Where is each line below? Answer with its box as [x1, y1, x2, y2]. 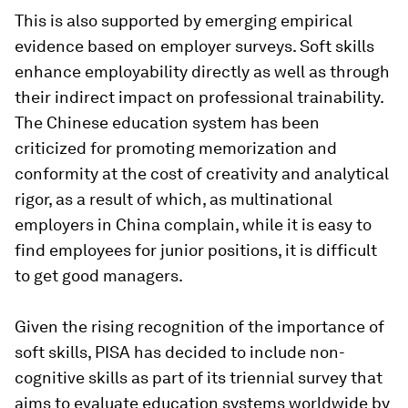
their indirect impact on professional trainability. [15, 87, 383, 107]
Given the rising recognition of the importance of [15, 317, 384, 337]
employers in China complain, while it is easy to [15, 215, 372, 235]
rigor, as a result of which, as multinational [15, 189, 332, 209]
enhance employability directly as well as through [15, 62, 390, 82]
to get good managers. [15, 266, 183, 286]
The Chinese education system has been [15, 113, 320, 133]
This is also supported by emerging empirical [15, 11, 352, 31]
